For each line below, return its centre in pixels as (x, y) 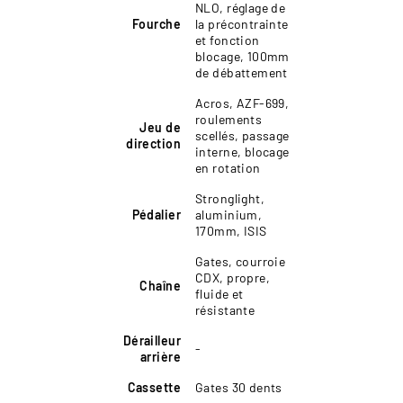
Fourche (157, 23)
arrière (161, 356)
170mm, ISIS (231, 230)
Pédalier (156, 214)
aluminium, (229, 214)
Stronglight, (230, 198)
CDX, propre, (233, 277)
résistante (225, 309)
